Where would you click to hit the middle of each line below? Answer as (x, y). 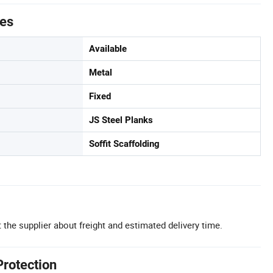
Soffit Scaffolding (124, 144)
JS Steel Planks (121, 120)
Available (108, 49)
